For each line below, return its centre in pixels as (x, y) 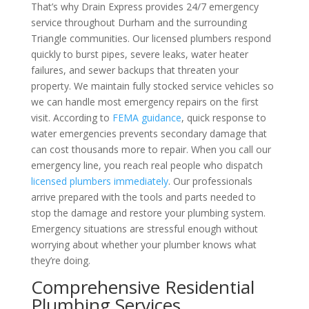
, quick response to (223, 118)
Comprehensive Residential (142, 287)
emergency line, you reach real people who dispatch (147, 165)
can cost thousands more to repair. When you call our (151, 149)
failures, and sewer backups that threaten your (134, 70)
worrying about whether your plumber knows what (143, 245)
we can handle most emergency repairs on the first (144, 102)
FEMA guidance (147, 118)
